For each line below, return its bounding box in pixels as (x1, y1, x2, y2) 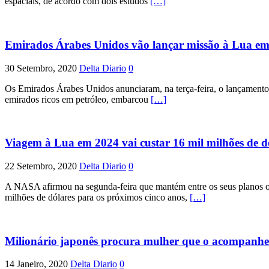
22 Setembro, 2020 (5, 160, 77, 171)
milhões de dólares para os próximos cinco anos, (5, 192, 190, 202)
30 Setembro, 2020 (5, 62, 77, 73)
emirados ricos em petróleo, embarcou (5, 94, 151, 104)
